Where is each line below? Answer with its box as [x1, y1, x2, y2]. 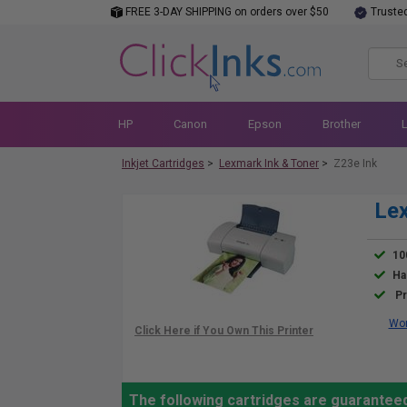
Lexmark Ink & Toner [219, 157, 319, 170]
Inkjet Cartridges [122, 157, 204, 170]
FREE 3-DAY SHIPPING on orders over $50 [123, 5, 329, 18]
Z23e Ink [333, 157, 377, 170]
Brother [322, 117, 361, 131]
